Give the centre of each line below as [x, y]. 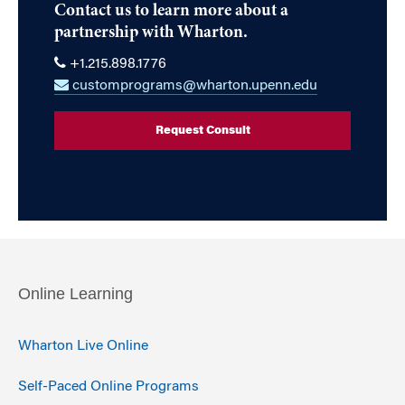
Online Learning [75, 294]
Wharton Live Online [83, 346]
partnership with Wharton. [151, 33]
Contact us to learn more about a [171, 12]
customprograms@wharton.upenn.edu [193, 86]
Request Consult [202, 131]
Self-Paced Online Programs [108, 386]
